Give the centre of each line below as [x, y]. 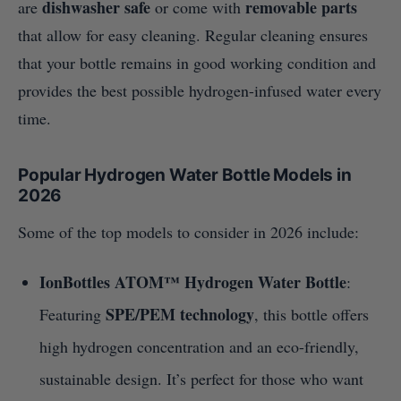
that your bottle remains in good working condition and [197, 63]
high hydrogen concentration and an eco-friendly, [199, 347]
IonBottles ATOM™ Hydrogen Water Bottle [193, 282]
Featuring [73, 315]
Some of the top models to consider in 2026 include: [188, 232]
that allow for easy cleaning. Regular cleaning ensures [193, 35]
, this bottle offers [311, 315]
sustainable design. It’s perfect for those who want [201, 379]
